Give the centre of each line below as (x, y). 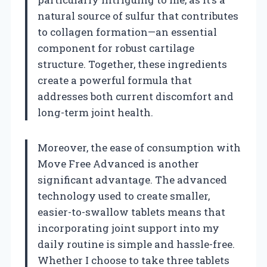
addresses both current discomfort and (136, 96)
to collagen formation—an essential (127, 32)
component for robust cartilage (116, 48)
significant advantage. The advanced (132, 179)
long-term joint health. (95, 112)
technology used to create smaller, (124, 195)
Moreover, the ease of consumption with (139, 147)
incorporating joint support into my (128, 228)
